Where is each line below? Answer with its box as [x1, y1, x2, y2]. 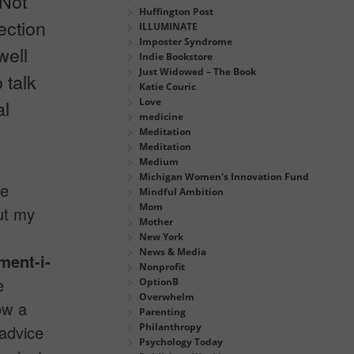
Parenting [139, 304, 186, 318]
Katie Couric [139, 79, 196, 93]
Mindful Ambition [139, 184, 224, 198]
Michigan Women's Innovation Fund [139, 169, 309, 183]
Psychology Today [139, 334, 223, 348]
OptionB [139, 274, 179, 288]
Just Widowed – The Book [139, 64, 256, 78]
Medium [139, 154, 179, 168]
